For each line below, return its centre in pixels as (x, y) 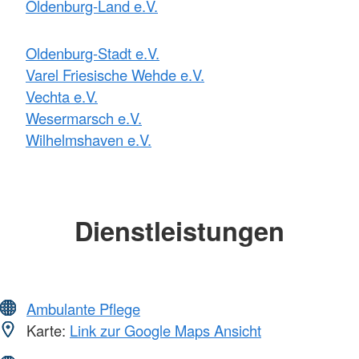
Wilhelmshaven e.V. (89, 140)
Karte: (46, 330)
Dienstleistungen (179, 231)
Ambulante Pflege (83, 308)
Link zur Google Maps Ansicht (165, 330)
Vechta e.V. (62, 97)
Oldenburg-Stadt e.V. (93, 53)
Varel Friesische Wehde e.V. (115, 75)
